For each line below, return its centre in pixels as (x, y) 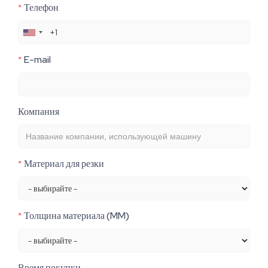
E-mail (37, 60)
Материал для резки (64, 164)
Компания (39, 112)
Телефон (41, 8)
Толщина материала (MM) (77, 216)
